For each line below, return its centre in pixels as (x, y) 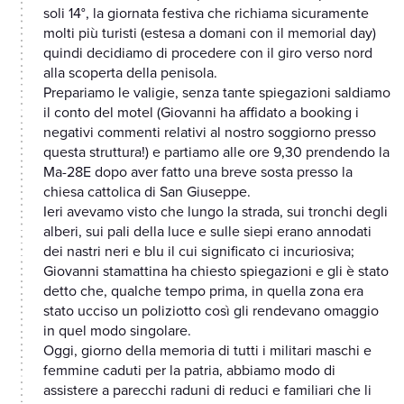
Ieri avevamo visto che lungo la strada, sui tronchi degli (216, 212)
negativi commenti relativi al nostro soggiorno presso (210, 133)
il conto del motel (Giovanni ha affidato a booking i (201, 113)
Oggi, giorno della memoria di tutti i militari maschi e (207, 351)
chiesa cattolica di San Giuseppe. (147, 193)
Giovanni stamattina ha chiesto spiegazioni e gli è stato (216, 272)
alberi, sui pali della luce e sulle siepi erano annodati (207, 232)
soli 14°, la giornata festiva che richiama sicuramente (206, 14)
